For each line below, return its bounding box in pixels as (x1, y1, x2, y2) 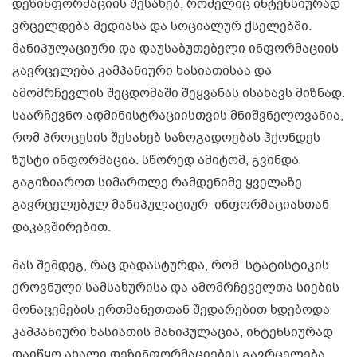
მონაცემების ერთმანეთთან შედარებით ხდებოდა (12, 300, 330, 319)
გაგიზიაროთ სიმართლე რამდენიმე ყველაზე (12, 173, 302, 191)
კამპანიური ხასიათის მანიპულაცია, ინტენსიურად (12, 323, 333, 341)
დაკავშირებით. (12, 218, 111, 236)
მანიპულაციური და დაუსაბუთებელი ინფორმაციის (12, 39, 339, 57)
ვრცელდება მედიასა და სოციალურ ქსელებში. (12, 17, 312, 35)
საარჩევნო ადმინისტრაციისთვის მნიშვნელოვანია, (12, 106, 343, 124)
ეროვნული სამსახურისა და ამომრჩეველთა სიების (12, 278, 339, 296)
